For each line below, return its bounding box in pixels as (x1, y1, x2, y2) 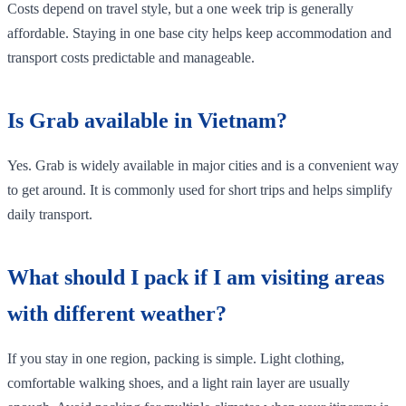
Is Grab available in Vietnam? (7, 108, 287, 132)
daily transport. (7, 206, 92, 222)
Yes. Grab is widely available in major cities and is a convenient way (7, 157, 399, 173)
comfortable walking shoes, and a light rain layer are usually (7, 374, 350, 391)
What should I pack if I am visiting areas (7, 265, 384, 289)
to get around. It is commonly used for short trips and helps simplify (7, 181, 392, 198)
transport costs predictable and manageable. (7, 49, 255, 65)
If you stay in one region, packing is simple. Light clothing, (7, 350, 344, 366)
